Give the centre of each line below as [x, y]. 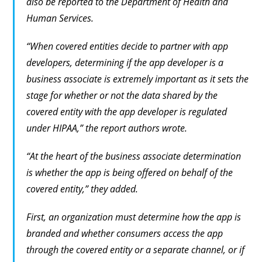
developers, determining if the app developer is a [125, 63]
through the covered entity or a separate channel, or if [136, 250]
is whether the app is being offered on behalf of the [130, 173]
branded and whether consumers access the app [125, 234]
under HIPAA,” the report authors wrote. [107, 128]
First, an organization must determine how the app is [134, 217]
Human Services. [60, 18]
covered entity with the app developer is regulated [127, 112]
